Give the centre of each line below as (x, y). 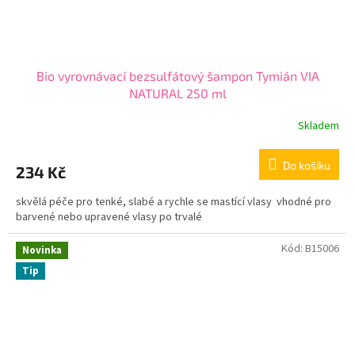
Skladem (319, 126)
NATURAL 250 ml (177, 94)
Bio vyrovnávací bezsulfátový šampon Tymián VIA (177, 76)
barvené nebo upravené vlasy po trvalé (109, 218)
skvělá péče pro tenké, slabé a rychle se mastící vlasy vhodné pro (174, 202)
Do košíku (307, 166)
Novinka (42, 251)
